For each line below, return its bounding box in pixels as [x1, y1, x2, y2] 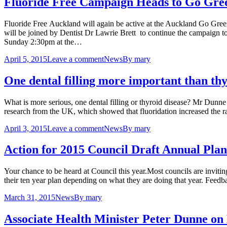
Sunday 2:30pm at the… [4, 37, 82, 46]
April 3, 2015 [4, 124, 47, 133]
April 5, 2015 [4, 54, 47, 63]
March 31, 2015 [4, 193, 55, 202]
